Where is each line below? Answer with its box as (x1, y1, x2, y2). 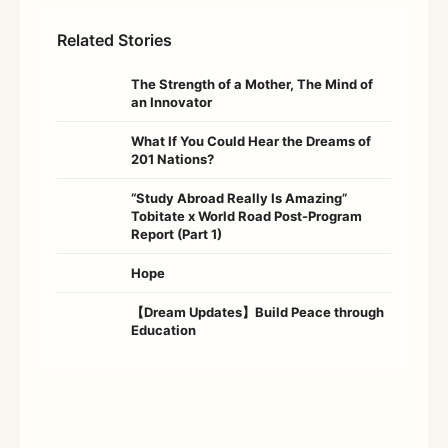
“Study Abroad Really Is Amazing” (131, 190, 347, 207)
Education (131, 322, 196, 339)
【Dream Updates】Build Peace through (131, 304, 384, 321)
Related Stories (57, 30, 172, 51)
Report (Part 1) (131, 226, 222, 243)
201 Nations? (131, 151, 217, 168)
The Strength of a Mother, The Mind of (131, 76, 373, 93)
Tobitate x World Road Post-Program (131, 208, 362, 225)
